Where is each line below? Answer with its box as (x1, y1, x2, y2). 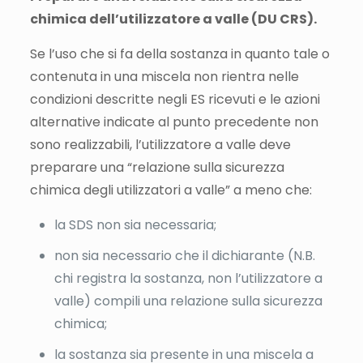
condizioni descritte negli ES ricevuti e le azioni (29, 89, 320, 109)
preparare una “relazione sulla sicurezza (29, 157, 284, 177)
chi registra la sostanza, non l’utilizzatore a (53, 268, 322, 288)
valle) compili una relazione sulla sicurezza (53, 291, 322, 310)
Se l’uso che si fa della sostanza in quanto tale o (29, 44, 330, 63)
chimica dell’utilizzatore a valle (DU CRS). (29, 9, 317, 28)
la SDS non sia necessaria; (53, 215, 216, 234)
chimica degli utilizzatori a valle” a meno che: (29, 180, 312, 199)
